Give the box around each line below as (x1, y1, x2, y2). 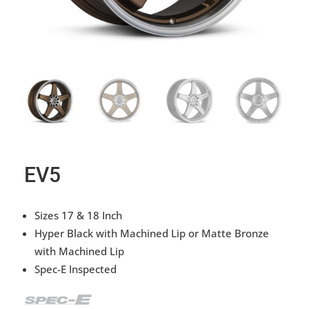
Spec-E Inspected (34, 261, 117, 276)
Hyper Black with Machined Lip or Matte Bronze (34, 226, 269, 240)
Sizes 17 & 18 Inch (34, 208, 122, 222)
